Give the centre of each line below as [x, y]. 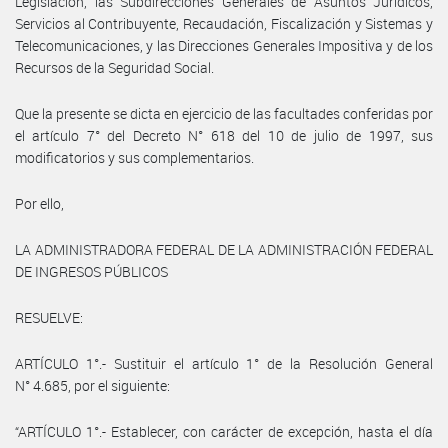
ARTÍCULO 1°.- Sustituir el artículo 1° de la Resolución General [224, 363]
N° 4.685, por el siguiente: [92, 385]
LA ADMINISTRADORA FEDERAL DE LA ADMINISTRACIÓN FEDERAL [224, 249]
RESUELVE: [49, 317]
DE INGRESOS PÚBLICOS [91, 271]
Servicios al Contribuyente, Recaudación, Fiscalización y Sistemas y [224, 23]
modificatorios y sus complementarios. [134, 157]
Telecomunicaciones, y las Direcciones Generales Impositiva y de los [224, 45]
